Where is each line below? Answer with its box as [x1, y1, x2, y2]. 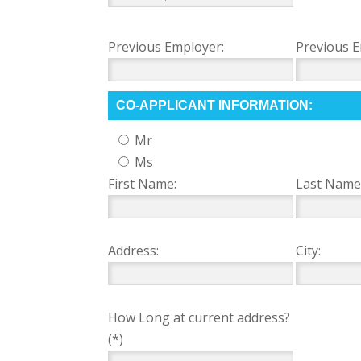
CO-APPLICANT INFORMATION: [116, 98, 313, 112]
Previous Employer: [108, 38, 225, 56]
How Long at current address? [108, 309, 291, 326]
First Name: [108, 175, 177, 193]
